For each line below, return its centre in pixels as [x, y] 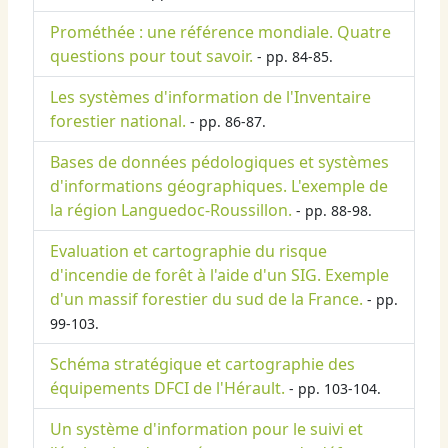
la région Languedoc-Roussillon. [171, 210]
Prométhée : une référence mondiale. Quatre [220, 32]
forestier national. [118, 121]
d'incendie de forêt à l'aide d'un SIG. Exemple [219, 275]
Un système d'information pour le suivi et [206, 429]
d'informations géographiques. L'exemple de [219, 186]
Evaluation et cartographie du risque [188, 251]
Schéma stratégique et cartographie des [202, 364]
